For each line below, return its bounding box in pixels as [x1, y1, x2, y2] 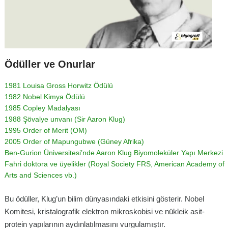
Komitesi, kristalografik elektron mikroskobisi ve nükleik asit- [5, 207, 205, 216]
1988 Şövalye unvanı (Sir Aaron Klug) [5, 115, 125, 123]
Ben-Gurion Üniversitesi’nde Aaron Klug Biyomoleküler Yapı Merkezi [5, 148, 223, 157]
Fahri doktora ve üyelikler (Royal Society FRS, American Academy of [5, 159, 224, 168]
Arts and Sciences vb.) [5, 170, 77, 179]
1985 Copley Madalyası [5, 103, 80, 112]
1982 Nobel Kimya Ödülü [5, 92, 85, 101]
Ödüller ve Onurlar [5, 58, 95, 70]
